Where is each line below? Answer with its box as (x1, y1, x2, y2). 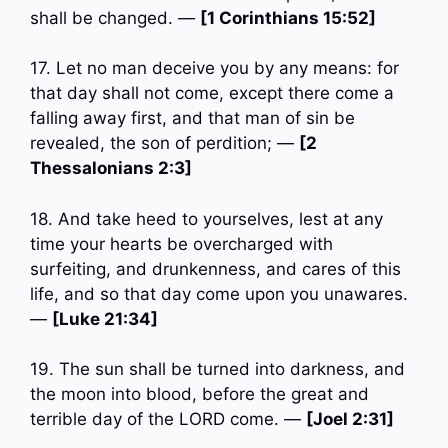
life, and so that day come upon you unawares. (30, 283, 408, 304)
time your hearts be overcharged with (30, 233, 333, 254)
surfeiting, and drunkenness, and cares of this (30, 258, 401, 279)
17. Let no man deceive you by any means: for (30, 58, 399, 79)
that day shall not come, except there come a (30, 83, 394, 104)
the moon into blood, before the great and (30, 384, 369, 405)
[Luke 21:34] (52, 308, 158, 329)
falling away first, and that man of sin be (30, 108, 355, 129)
